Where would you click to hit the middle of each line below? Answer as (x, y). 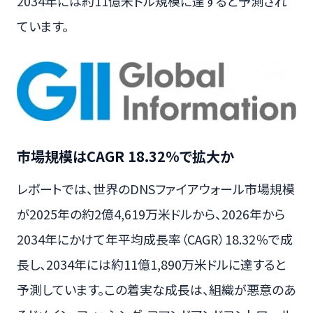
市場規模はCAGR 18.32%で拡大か (125, 156)
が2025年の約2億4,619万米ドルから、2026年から (151, 214)
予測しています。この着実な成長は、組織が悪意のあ (156, 290)
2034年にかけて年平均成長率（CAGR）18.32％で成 (155, 239)
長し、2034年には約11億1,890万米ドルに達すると (152, 264)
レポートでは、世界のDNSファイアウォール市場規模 (156, 189)
